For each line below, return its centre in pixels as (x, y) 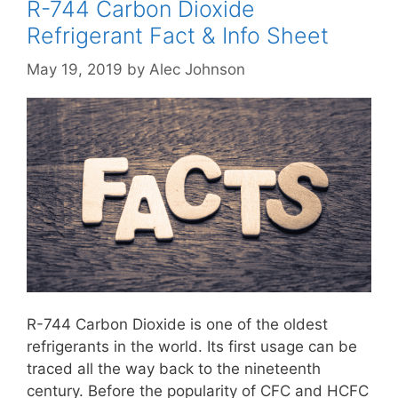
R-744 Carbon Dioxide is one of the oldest (177, 324)
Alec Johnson (197, 70)
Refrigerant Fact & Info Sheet (178, 35)
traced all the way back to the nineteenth (174, 368)
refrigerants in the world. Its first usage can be (192, 346)
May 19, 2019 (75, 70)
